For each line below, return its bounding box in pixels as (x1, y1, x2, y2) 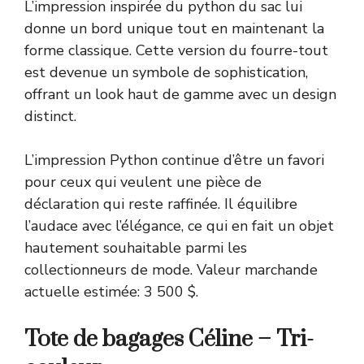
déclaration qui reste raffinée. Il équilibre (24, 193, 297, 214)
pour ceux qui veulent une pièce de (24, 171, 262, 192)
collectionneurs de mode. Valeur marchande (24, 259, 318, 279)
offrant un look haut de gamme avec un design (24, 84, 336, 104)
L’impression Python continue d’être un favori (24, 149, 324, 170)
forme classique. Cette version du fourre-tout (24, 40, 328, 60)
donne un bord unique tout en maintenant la (24, 18, 324, 38)
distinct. (24, 106, 76, 126)
